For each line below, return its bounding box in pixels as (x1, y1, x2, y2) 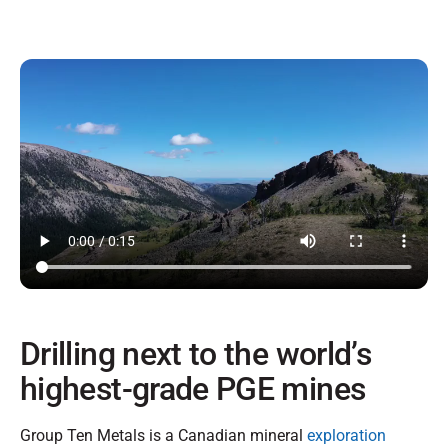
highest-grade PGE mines (20, 370, 366, 409)
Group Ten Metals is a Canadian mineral (20, 426, 307, 446)
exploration (307, 426, 386, 446)
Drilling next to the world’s (20, 335, 372, 374)
